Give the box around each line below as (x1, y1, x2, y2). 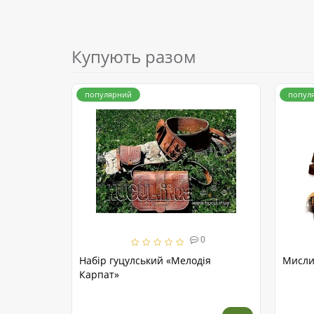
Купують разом (71, 45, 196, 69)
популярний (85, 89, 132, 100)
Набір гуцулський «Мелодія (79, 254, 211, 268)
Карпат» (79, 268, 119, 282)
